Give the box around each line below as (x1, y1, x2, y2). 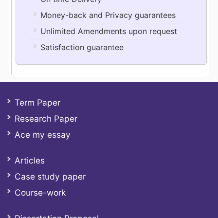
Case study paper (15, 171, 86, 182)
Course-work (15, 187, 66, 198)
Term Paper (15, 97, 60, 108)
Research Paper (15, 113, 77, 124)
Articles (15, 155, 45, 165)
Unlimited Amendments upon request (40, 26, 177, 36)
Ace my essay (15, 129, 71, 140)
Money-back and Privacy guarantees (40, 10, 176, 20)
